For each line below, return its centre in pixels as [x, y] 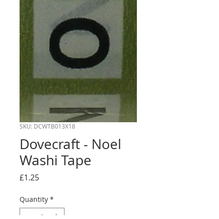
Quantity [34, 199]
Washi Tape [55, 160]
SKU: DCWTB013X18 [47, 126]
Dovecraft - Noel [70, 144]
